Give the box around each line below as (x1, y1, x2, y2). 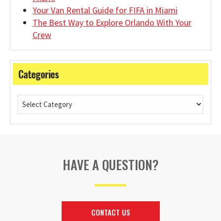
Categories (18, 66, 59, 81)
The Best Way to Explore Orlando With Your (33, 17, 191, 29)
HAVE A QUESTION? (62, 154, 159, 174)
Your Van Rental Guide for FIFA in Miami (33, 4, 178, 16)
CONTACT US (91, 206, 130, 218)
